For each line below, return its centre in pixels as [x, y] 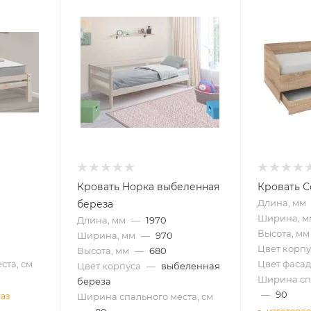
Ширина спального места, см [145, 296]
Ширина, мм [106, 235]
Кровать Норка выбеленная [148, 186]
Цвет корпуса [109, 266]
